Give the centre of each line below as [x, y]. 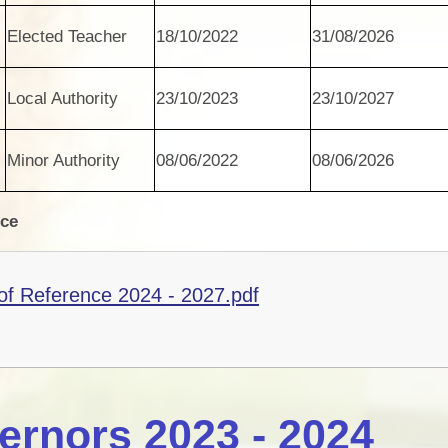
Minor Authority [64, 160]
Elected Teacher [67, 36]
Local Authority [63, 98]
